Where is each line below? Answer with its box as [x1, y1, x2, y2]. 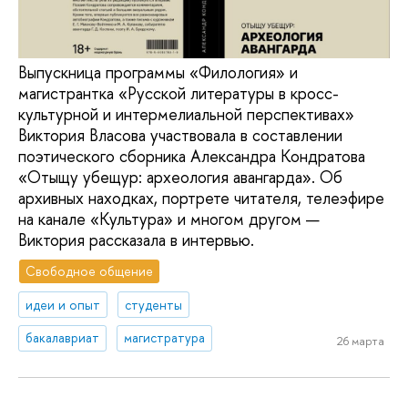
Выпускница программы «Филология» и [18, 61, 298, 85]
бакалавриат [25, 329, 100, 347]
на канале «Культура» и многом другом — [18, 208, 320, 231]
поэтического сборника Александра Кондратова [18, 145, 365, 168]
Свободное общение [25, 261, 154, 280]
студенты [125, 295, 183, 313]
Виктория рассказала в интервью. [18, 229, 254, 252]
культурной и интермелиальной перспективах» [18, 103, 354, 127]
